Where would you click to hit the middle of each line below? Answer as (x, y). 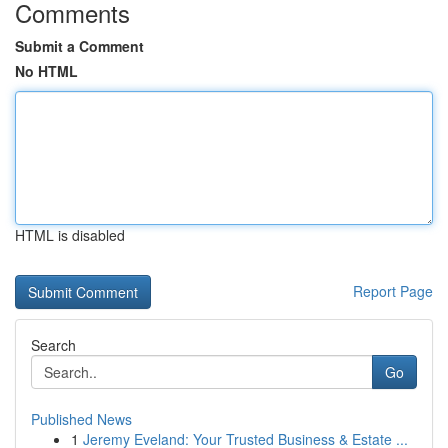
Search (53, 345)
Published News (81, 419)
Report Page (393, 291)
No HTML (46, 71)
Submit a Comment (79, 46)
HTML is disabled (70, 235)
